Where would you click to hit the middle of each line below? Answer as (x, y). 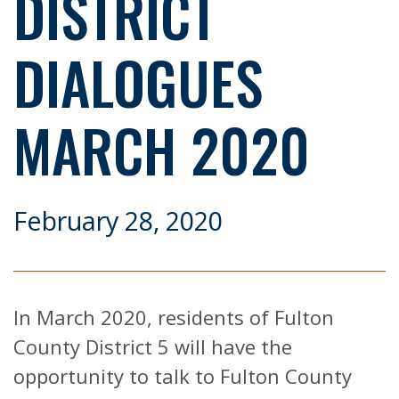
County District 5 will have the (153, 346)
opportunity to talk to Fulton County (183, 375)
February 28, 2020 (118, 220)
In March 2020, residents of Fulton (174, 317)
